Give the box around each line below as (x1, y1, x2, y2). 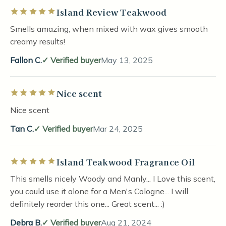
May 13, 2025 (101, 55, 153, 65)
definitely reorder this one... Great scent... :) (10, 199, 165, 209)
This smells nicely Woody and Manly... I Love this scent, (10, 174, 215, 184)
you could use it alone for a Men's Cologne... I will (10, 186, 188, 196)
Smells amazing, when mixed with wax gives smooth (10, 24, 208, 34)
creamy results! (10, 36, 65, 46)
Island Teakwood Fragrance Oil (56, 155, 195, 168)
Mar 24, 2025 (93, 124, 143, 134)
